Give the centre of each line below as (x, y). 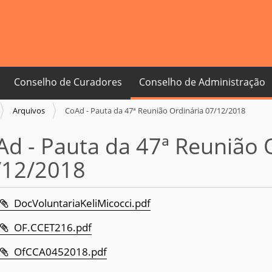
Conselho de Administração (202, 82)
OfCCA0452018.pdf (60, 252)
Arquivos (29, 110)
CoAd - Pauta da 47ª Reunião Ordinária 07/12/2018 (155, 110)
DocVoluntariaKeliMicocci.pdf (82, 203)
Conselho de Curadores (68, 82)
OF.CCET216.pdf (53, 227)
